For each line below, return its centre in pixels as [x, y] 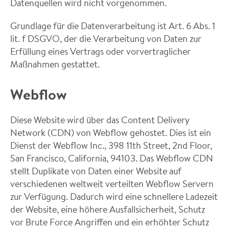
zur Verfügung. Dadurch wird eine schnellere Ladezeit [114, 196]
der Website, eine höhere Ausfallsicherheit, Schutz [108, 209]
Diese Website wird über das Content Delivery [100, 120]
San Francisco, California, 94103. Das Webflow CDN [112, 158]
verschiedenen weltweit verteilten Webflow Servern [112, 184]
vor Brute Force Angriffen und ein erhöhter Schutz [110, 222]
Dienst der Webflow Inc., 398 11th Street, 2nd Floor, [111, 145]
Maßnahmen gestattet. [55, 64]
